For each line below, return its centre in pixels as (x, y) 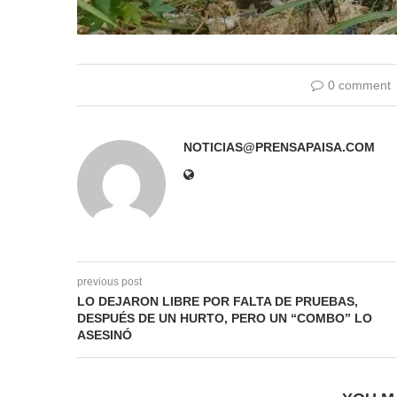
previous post (109, 282)
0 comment (359, 86)
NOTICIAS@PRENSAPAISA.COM (279, 148)
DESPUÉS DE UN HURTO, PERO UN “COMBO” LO (225, 319)
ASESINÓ (105, 335)
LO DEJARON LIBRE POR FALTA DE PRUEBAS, (218, 302)
